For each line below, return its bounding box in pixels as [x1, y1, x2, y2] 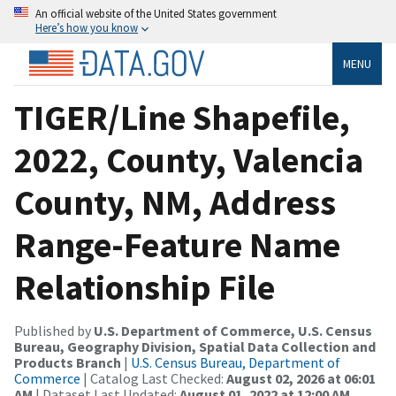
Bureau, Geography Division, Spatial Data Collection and [14, 337, 376, 355]
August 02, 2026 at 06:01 [226, 369, 376, 387]
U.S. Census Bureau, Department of [131, 353, 340, 371]
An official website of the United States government [35, 6, 277, 20]
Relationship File [14, 264, 275, 309]
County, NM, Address [14, 179, 336, 225]
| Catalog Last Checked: [80, 369, 226, 387]
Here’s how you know [35, 20, 138, 34]
